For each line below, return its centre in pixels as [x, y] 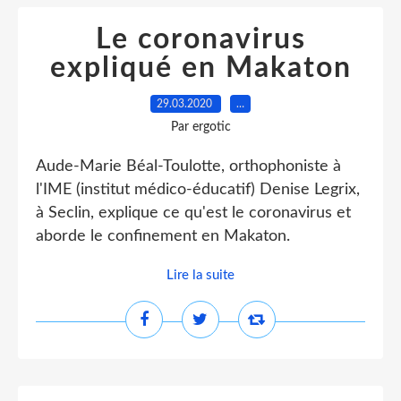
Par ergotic [200, 127]
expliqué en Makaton [200, 68]
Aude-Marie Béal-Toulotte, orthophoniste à [188, 166]
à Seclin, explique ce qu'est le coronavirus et [193, 213]
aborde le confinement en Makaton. [163, 236]
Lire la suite [200, 275]
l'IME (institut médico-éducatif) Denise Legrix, [198, 190]
